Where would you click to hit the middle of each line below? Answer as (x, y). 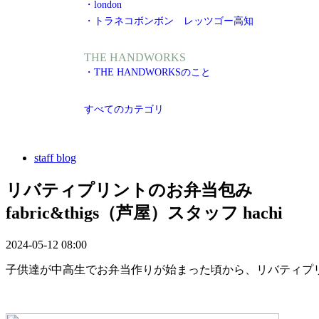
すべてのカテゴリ (124, 109)
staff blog (55, 158)
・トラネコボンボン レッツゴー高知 (169, 20)
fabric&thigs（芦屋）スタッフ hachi (144, 213)
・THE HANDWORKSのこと (147, 72)
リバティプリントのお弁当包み (129, 190)
